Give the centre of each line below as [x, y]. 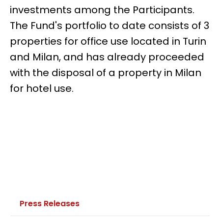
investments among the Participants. [102, 10]
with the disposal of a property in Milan [106, 72]
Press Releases [50, 203]
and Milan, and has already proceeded [107, 57]
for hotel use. [42, 88]
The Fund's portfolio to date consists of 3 [110, 25]
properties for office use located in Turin [108, 41]
